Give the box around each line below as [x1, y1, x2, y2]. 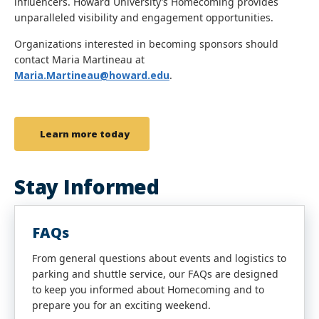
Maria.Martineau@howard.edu [14, 68, 169, 82]
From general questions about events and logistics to [32, 251, 286, 265]
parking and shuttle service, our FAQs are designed [32, 267, 278, 281]
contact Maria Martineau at [14, 53, 145, 66]
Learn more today [40, 127, 130, 140]
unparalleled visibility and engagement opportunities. [14, 11, 273, 24]
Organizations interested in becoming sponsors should [14, 37, 278, 51]
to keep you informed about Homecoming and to [32, 283, 264, 296]
